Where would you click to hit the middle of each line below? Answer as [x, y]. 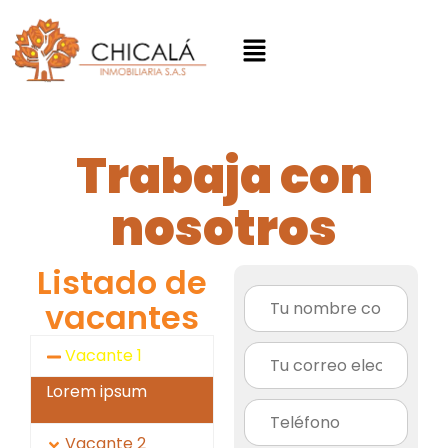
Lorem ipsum [96, 392]
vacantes [122, 318]
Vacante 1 [104, 356]
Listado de [122, 283]
